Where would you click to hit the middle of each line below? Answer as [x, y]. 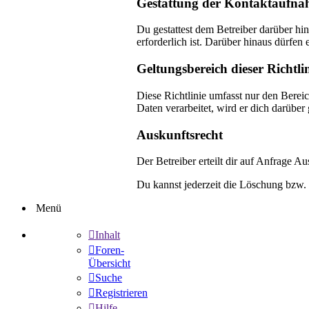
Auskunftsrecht [180, 134]
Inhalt [108, 235]
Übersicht [109, 263]
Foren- [110, 250]
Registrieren [121, 293]
